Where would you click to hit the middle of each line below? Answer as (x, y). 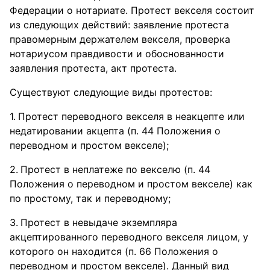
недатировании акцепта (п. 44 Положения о (115, 131)
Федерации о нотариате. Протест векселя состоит (132, 10)
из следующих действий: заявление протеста (119, 25)
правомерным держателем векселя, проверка (120, 39)
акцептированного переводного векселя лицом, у (129, 237)
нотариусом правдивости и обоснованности (117, 54)
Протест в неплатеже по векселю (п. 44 (115, 169)
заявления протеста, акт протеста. (93, 68)
